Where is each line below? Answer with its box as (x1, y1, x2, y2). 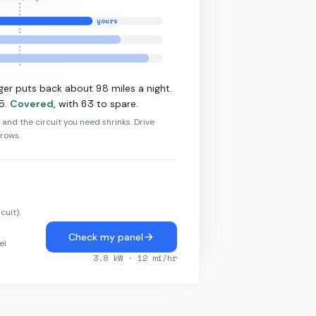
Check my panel (68, 231, 143, 244)
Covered (10, 97, 54, 111)
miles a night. (109, 82, 173, 95)
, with (54, 97, 79, 111)
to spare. (94, 97, 139, 111)
